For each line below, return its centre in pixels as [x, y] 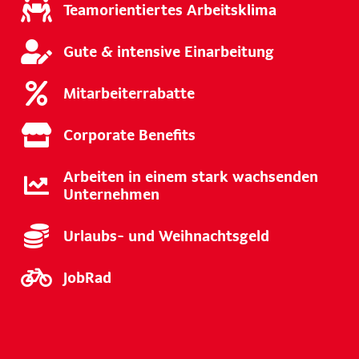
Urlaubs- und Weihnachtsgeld [166, 236]
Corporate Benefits [129, 135]
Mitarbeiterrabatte [129, 93]
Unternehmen [111, 194]
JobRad [87, 277]
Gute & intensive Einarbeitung [169, 51]
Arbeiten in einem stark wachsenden [191, 176]
